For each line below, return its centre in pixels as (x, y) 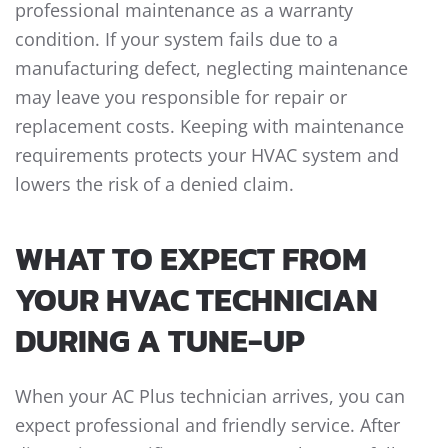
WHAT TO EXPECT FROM (191, 259)
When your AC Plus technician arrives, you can (210, 396)
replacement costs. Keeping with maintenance (209, 126)
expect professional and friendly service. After (207, 425)
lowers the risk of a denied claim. (154, 184)
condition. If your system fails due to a (176, 39)
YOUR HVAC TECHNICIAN (196, 300)
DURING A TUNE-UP (160, 341)
